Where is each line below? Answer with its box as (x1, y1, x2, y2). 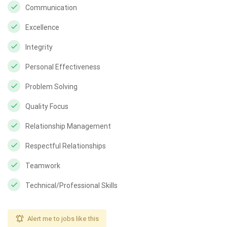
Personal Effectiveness (25, 63, 100, 71)
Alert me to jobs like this (27, 215, 99, 222)
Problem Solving (25, 83, 78, 91)
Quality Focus (25, 102, 68, 110)
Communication (25, 4, 77, 12)
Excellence (25, 23, 59, 31)
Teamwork (25, 162, 60, 170)
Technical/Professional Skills (25, 181, 118, 190)
